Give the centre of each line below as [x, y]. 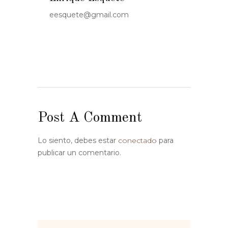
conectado [137, 141]
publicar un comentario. [79, 153]
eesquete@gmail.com [89, 15]
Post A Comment [90, 118]
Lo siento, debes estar [78, 141]
